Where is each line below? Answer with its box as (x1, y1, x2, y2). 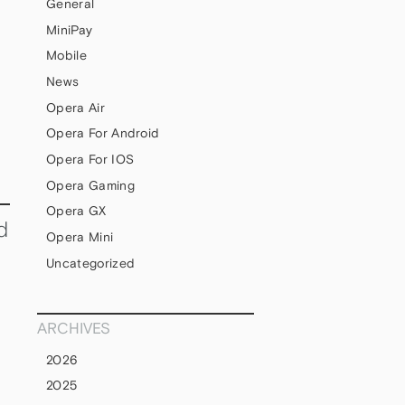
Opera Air (46, 99, 105, 115)
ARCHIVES (37, 318, 110, 337)
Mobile (46, 48, 87, 63)
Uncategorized (46, 255, 136, 270)
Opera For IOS (46, 152, 135, 167)
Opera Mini (46, 230, 114, 245)
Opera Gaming (46, 177, 135, 193)
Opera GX (46, 203, 107, 219)
